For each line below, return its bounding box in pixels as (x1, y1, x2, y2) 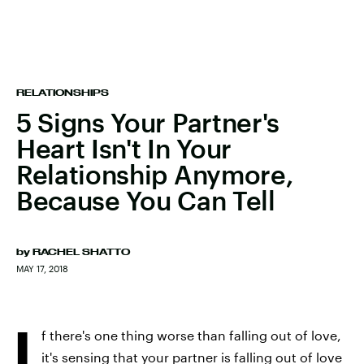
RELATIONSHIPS (16, 88, 109, 97)
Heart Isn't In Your (16, 133, 232, 163)
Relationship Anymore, (16, 159, 293, 189)
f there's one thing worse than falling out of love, (41, 327, 341, 343)
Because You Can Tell (16, 185, 275, 215)
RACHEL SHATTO (32, 247, 130, 257)
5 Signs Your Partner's (16, 107, 279, 137)
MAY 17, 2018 (16, 263, 68, 274)
